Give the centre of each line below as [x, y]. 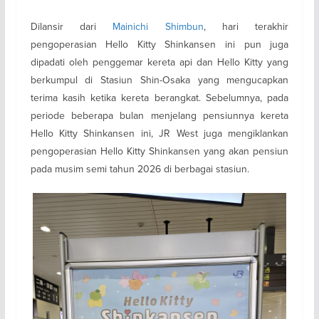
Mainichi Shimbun [158, 26]
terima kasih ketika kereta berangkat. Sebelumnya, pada [159, 97]
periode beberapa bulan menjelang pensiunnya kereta [159, 115]
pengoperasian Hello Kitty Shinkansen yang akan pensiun [159, 151]
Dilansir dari [72, 26]
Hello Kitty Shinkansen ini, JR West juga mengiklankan [159, 133]
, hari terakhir [246, 26]
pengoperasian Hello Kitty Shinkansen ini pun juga [159, 44]
